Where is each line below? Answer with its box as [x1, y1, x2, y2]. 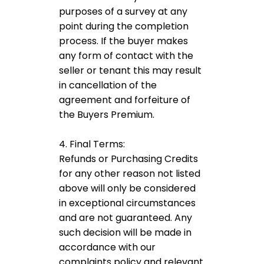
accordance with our [59, 240, 156, 254]
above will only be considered [59, 181, 196, 195]
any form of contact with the [59, 49, 193, 62]
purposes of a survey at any [59, 5, 187, 18]
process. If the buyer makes [59, 34, 188, 48]
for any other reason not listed [59, 167, 200, 180]
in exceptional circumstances [59, 196, 196, 210]
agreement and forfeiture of [59, 93, 190, 107]
